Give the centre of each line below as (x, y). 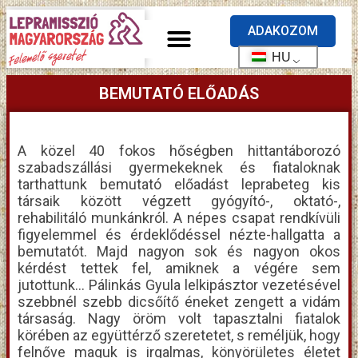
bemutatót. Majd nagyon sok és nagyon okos (179, 251)
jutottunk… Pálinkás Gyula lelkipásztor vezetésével (179, 285)
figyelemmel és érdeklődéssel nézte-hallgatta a (179, 235)
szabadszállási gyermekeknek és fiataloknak (179, 167)
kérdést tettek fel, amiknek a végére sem (179, 268)
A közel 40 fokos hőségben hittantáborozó (179, 151)
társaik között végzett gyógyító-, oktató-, (179, 201)
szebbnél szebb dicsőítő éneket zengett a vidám (179, 302)
